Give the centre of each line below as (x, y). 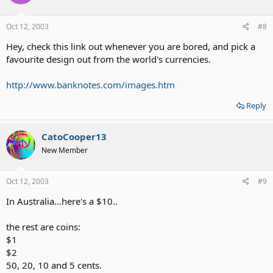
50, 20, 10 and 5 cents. (54, 265)
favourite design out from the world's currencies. (108, 59)
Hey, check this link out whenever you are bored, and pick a (131, 46)
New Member (65, 150)
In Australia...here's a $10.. (62, 201)
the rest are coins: (43, 227)
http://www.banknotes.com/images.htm (90, 84)
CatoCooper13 (74, 136)
